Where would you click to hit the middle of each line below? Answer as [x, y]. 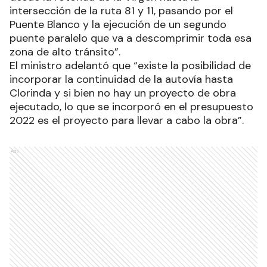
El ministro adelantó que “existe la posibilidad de [130, 66]
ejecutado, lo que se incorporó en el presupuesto [131, 107]
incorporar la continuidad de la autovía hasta [121, 79]
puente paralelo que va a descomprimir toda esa [131, 38]
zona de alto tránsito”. [65, 52]
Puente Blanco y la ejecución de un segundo [118, 24]
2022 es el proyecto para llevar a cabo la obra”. [127, 120]
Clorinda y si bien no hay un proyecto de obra [123, 93]
